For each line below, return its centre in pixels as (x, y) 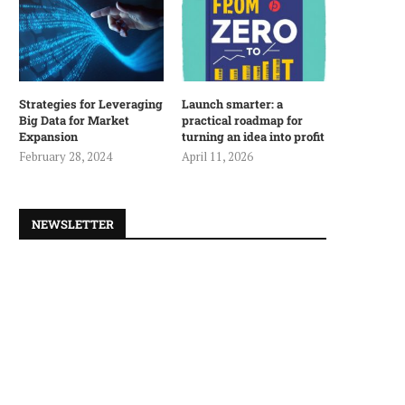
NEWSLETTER (73, 224)
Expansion (48, 136)
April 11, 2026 (218, 156)
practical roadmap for (243, 120)
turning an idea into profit (254, 136)
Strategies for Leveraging (91, 104)
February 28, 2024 (66, 156)
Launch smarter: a (233, 104)
